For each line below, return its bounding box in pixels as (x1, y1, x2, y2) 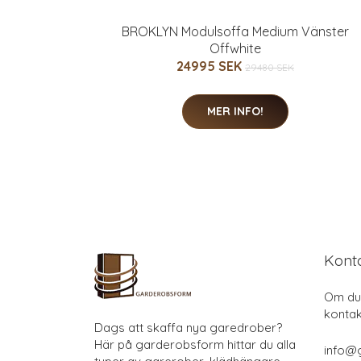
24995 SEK (176, 57, 245, 74)
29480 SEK (245, 60, 294, 73)
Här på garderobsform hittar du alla (94, 336, 296, 352)
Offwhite (210, 39, 261, 56)
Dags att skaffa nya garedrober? (94, 319, 282, 335)
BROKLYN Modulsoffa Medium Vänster (122, 23, 349, 39)
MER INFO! (207, 103, 263, 118)
